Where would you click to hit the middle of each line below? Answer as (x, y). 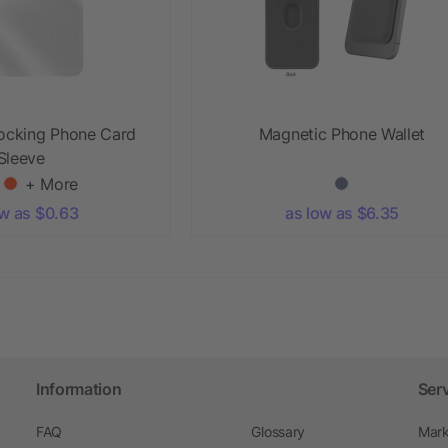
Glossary (278, 431)
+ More (52, 183)
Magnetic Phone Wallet (342, 133)
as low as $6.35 (342, 212)
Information (78, 388)
